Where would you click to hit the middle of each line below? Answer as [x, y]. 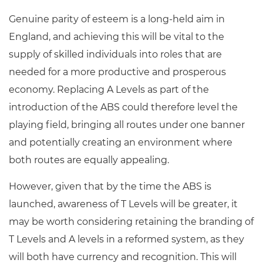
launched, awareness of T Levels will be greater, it [123, 204]
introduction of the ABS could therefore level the [123, 107]
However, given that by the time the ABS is [110, 186]
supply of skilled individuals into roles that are [115, 54]
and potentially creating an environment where [121, 142]
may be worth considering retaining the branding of [131, 222]
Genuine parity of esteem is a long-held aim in [117, 19]
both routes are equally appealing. [90, 160]
